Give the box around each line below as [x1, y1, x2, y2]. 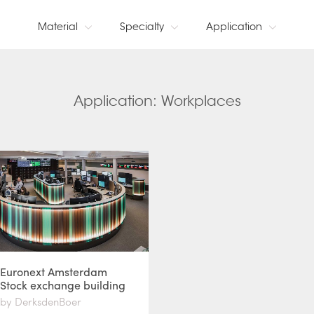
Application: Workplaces [73, 93, 241, 110]
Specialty [120, 20, 164, 33]
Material [38, 20, 78, 33]
